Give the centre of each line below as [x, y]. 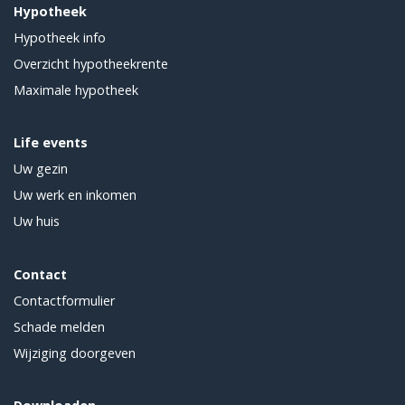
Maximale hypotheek [76, 90]
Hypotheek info [60, 38]
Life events [51, 143]
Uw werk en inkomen [75, 195]
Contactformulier [64, 301]
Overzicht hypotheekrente [91, 64]
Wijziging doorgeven [75, 353]
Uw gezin [41, 169]
